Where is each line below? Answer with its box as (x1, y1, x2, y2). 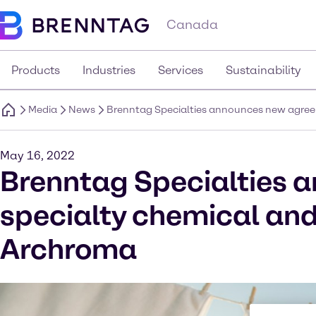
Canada (166, 17, 218, 32)
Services (158, 63, 203, 77)
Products (11, 63, 60, 77)
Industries (83, 63, 135, 77)
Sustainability (226, 63, 301, 77)
